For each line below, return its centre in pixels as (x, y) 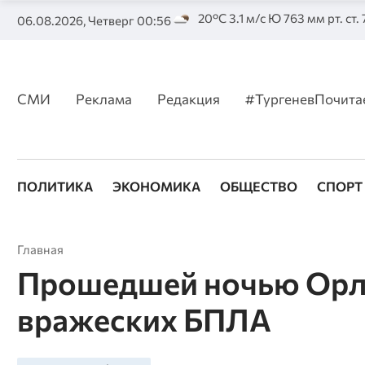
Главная (40, 250)
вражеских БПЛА (144, 319)
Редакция (188, 99)
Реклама (103, 99)
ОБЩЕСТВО (258, 187)
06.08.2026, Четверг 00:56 (94, 20)
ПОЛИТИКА (55, 187)
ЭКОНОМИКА (156, 187)
